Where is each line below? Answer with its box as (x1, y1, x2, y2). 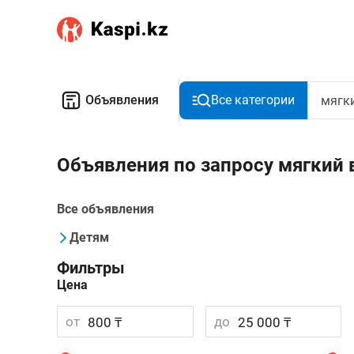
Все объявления (57, 201, 154, 217)
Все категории (211, 92, 295, 107)
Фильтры (57, 258, 125, 277)
